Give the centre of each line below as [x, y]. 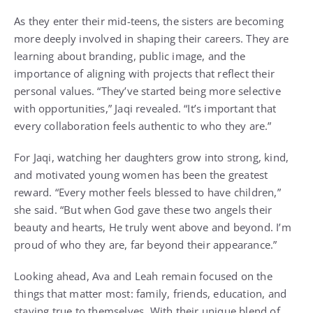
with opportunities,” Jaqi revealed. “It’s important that [145, 108]
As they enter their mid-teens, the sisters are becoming [149, 21]
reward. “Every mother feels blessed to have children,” [147, 192]
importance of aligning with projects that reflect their [145, 73]
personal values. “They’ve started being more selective [147, 91]
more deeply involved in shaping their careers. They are [152, 38]
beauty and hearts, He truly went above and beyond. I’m [153, 227]
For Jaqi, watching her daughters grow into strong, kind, [152, 157]
